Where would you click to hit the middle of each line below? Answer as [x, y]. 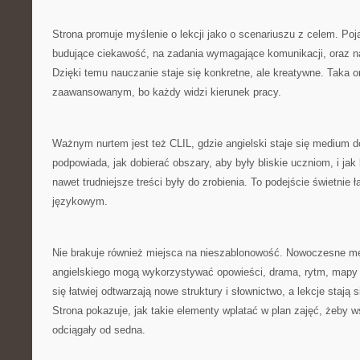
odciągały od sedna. [99, 330]
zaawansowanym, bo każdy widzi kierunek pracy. [167, 92]
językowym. [80, 201]
